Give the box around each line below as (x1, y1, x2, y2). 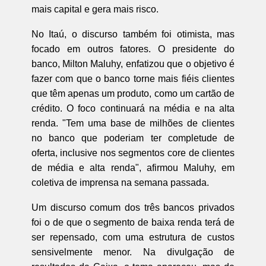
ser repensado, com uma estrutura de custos (31, 232, 235, 242)
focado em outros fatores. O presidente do (31, 43, 235, 54)
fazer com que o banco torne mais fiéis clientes (31, 73, 235, 84)
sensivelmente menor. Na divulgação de (31, 246, 235, 257)
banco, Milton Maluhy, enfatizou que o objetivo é (31, 58, 235, 69)
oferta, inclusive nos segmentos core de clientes (31, 147, 235, 158)
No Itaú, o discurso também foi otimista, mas (31, 28, 235, 39)
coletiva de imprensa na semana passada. (31, 177, 209, 188)
